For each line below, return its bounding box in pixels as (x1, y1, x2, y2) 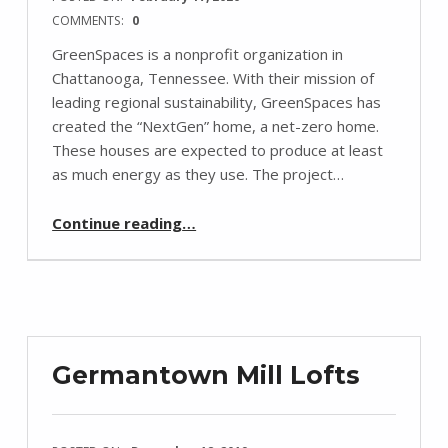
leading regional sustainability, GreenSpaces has (52, 92, 382, 113)
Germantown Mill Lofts (52, 360, 361, 391)
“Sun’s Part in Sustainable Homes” (181, 203, 241, 224)
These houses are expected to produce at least (52, 140, 384, 161)
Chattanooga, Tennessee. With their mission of (52, 68, 375, 89)
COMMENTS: (52, 11, 128, 29)
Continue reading (52, 212, 183, 233)
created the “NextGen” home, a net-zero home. (52, 116, 380, 137)
